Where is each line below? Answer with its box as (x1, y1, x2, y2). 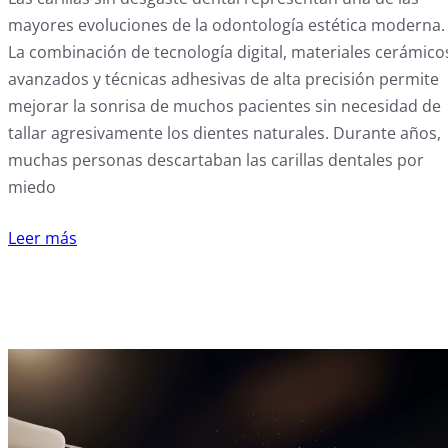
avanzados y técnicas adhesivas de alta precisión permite (8, 68, 439, 91)
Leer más (8, 227, 77, 250)
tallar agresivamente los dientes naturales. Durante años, (8, 122, 441, 145)
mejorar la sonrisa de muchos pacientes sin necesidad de (8, 95, 441, 118)
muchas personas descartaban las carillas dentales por (8, 149, 424, 172)
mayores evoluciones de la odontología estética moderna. (8, 14, 445, 37)
